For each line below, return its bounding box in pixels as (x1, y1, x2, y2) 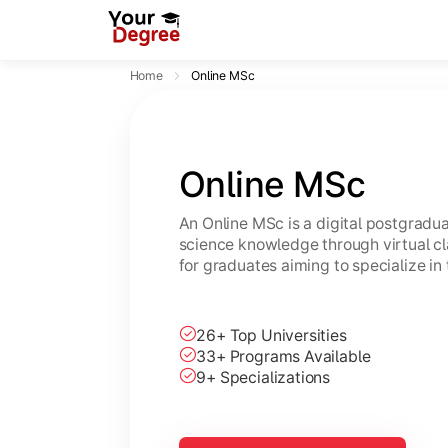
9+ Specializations (196, 368, 331, 388)
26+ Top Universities (196, 326, 347, 346)
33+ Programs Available (196, 347, 371, 367)
